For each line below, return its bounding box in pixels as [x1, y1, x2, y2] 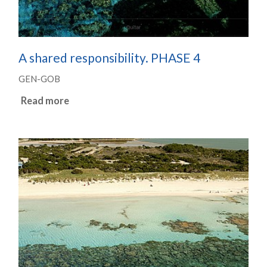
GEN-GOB [18, 73, 61, 85]
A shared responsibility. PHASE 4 [18, 50, 201, 66]
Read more [20, 95, 69, 107]
